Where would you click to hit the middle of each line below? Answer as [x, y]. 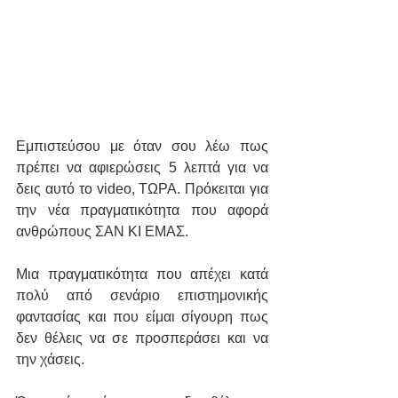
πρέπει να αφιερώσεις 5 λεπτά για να [142, 167]
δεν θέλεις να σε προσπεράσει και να [142, 338]
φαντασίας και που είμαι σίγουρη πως [142, 317]
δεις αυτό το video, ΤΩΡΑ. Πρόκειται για [142, 189]
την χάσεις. [50, 359]
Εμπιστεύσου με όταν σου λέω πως [142, 146]
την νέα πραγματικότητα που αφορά [142, 210]
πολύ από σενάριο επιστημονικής [142, 295]
